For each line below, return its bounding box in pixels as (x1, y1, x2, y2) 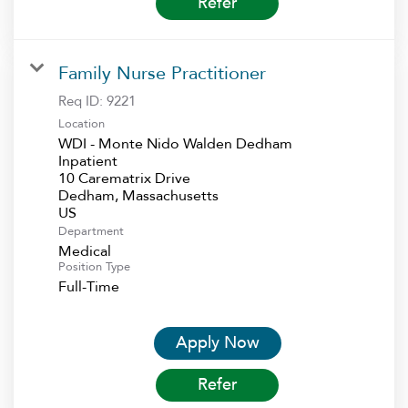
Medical (58, 240, 111, 261)
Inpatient (58, 150, 117, 171)
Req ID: (58, 91, 107, 110)
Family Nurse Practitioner (58, 60, 266, 86)
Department (58, 222, 124, 240)
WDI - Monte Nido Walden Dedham (58, 133, 292, 154)
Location (58, 115, 105, 132)
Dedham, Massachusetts (58, 185, 219, 206)
